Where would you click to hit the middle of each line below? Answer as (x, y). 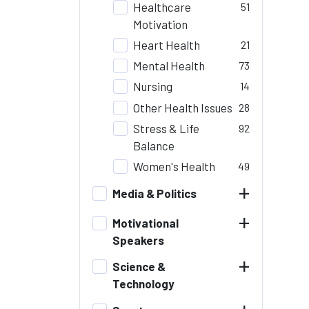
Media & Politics (155, 193)
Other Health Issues (183, 107)
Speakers (139, 240)
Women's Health (174, 166)
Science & (139, 267)
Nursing (153, 87)
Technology (144, 284)
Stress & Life (166, 128)
